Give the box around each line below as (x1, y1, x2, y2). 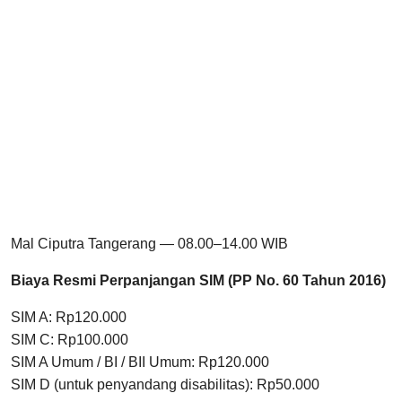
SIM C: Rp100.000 (11, 332, 128, 348)
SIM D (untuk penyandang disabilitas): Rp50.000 (11, 377, 319, 393)
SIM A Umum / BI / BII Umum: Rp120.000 (11, 354, 269, 371)
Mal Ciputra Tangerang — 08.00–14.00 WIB (11, 236, 288, 252)
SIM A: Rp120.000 (11, 310, 127, 326)
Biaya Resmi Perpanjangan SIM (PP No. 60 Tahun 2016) (11, 273, 386, 289)
